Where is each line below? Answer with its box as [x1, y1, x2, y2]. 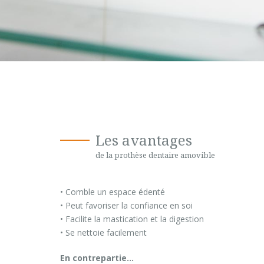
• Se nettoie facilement [60, 227, 147, 238]
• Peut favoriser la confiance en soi [60, 200, 193, 211]
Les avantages [95, 130, 192, 150]
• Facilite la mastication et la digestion [60, 213, 204, 225]
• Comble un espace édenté [60, 186, 165, 197]
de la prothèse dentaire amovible [95, 150, 215, 160]
